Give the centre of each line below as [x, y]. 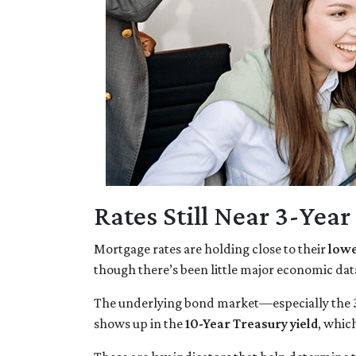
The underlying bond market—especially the [223, 303]
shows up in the [139, 324]
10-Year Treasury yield [252, 324]
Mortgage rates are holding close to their [211, 249]
